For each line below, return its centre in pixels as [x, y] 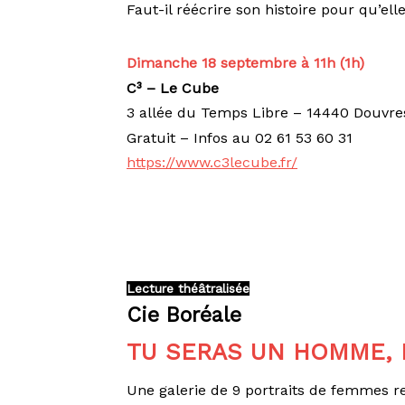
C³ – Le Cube [173, 88]
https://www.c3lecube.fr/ [212, 163]
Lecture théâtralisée [188, 289]
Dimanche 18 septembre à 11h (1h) [246, 62]
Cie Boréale [184, 315]
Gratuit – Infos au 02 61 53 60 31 [240, 137]
